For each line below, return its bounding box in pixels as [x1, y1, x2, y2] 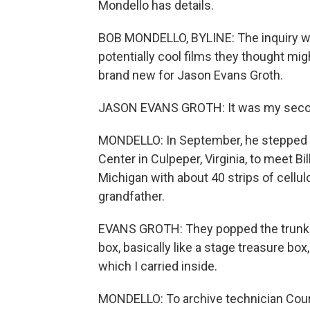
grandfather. [98, 189, 165, 203]
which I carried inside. [98, 259, 217, 273]
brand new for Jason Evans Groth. [98, 68, 283, 82]
